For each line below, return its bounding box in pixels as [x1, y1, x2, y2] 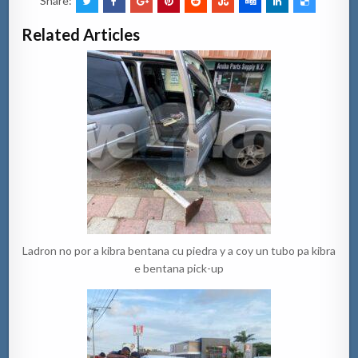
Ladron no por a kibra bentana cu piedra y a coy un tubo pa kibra [22, 243, 336, 257]
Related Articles [22, 24, 141, 44]
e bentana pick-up [134, 261, 224, 275]
